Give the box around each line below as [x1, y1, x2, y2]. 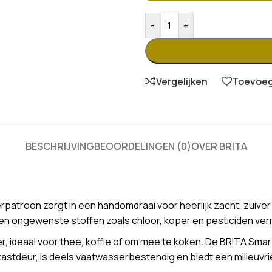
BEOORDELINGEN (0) [93, 140, 191, 153]
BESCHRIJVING [25, 140, 94, 153]
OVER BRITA [191, 140, 247, 153]
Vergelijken [156, 74, 208, 88]
